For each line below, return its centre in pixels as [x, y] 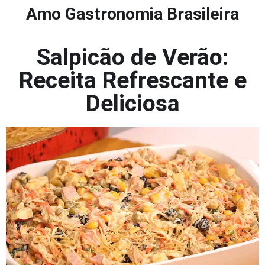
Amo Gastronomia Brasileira [132, 14]
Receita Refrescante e [132, 80]
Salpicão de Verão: [132, 57]
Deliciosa [132, 104]
